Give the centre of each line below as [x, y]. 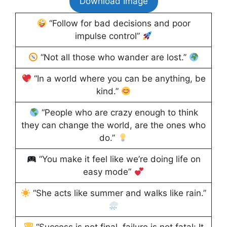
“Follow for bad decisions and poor [118, 24]
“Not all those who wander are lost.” [113, 58]
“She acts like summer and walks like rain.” [119, 193]
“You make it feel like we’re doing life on [118, 159]
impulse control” [108, 36]
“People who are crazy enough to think [118, 113]
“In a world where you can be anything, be [118, 79]
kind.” [108, 91]
